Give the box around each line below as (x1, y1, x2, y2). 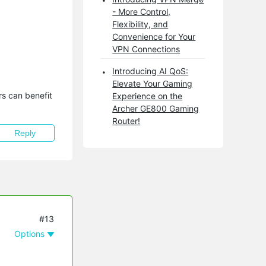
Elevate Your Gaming (112, 78, 193, 88)
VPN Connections (112, 43, 180, 54)
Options (14, 229, 45, 239)
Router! (112, 115, 141, 126)
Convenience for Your (112, 31, 196, 42)
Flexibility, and (112, 18, 169, 29)
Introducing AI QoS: (112, 65, 189, 76)
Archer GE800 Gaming (112, 103, 199, 113)
